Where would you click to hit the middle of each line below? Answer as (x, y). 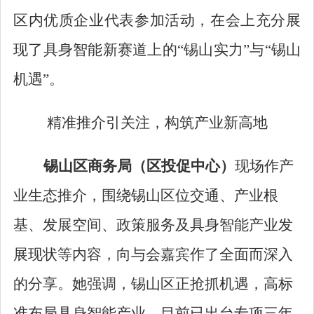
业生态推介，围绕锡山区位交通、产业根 (146, 196)
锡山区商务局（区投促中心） (139, 166)
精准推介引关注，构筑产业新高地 (157, 123)
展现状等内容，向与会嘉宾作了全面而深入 (153, 255)
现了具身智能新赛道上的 (95, 50)
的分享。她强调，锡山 (87, 284)
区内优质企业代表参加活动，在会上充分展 (157, 21)
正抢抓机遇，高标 (234, 284)
